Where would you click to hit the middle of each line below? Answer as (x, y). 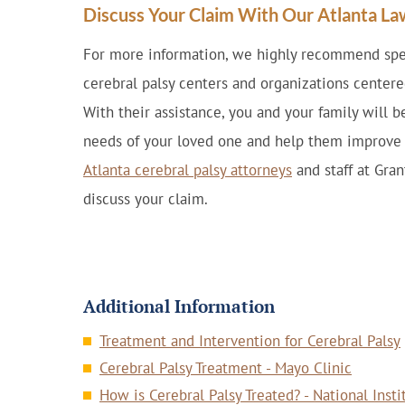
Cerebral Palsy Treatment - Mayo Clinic (226, 368)
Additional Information (179, 306)
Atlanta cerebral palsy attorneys (188, 170)
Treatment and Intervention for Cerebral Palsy (250, 341)
